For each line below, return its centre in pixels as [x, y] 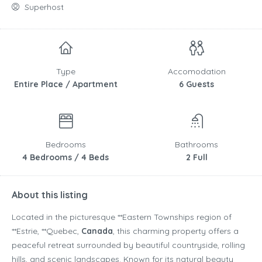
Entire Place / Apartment [65, 85]
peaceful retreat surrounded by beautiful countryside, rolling [128, 245]
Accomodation [196, 72]
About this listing [50, 195]
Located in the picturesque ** [67, 217]
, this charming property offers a [176, 231]
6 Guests [196, 85]
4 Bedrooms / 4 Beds [65, 158]
